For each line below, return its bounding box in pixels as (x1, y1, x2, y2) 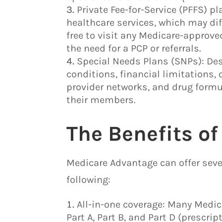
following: (66, 173, 111, 185)
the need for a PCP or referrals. (66, 42, 202, 54)
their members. (66, 94, 136, 106)
